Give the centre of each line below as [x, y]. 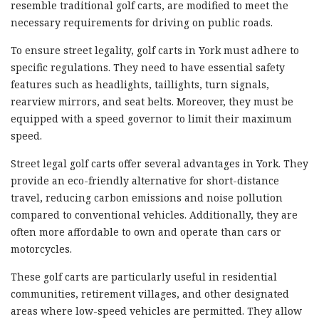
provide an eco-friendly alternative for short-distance [145, 180]
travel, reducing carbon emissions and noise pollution [147, 197]
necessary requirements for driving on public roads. [142, 22]
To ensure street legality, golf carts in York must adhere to [155, 50]
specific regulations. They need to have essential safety [148, 67]
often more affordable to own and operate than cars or [146, 231]
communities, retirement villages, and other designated [150, 293]
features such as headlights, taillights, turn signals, [140, 84]
